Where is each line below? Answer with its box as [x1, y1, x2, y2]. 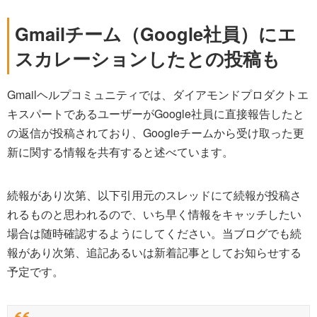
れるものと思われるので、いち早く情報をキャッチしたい [7, 205, 301, 222]
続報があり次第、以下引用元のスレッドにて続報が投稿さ [7, 186, 301, 203]
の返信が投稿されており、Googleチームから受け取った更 [7, 124, 304, 141]
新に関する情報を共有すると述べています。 [7, 143, 234, 160]
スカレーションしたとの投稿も [15, 45, 280, 71]
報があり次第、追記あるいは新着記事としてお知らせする [7, 243, 301, 260]
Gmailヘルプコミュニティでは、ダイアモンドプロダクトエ [7, 86, 309, 103]
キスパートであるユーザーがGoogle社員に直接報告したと [7, 105, 304, 122]
